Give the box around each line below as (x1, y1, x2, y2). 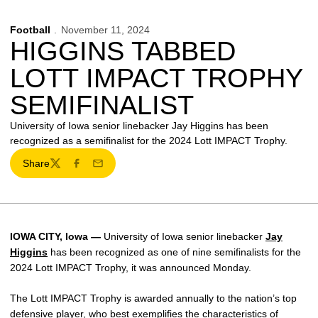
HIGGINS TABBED (10, 36, 236, 66)
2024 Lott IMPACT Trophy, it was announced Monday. (10, 262, 251, 273)
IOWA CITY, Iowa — (10, 231, 101, 242)
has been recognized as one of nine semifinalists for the (48, 246, 301, 258)
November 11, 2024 (60, 24, 150, 35)
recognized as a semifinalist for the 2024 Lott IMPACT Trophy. (10, 135, 287, 146)
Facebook (70, 163, 115, 175)
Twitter (48, 163, 79, 175)
